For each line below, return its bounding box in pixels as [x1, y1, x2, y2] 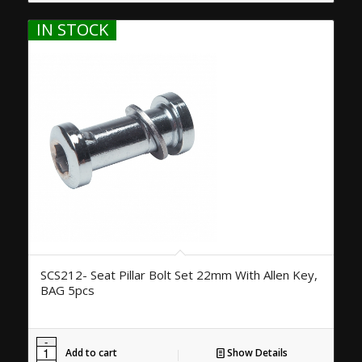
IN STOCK [36, 18, 108, 40]
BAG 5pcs [40, 281, 95, 298]
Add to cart [65, 345, 117, 360]
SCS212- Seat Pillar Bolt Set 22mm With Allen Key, [40, 266, 318, 283]
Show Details [224, 345, 288, 360]
